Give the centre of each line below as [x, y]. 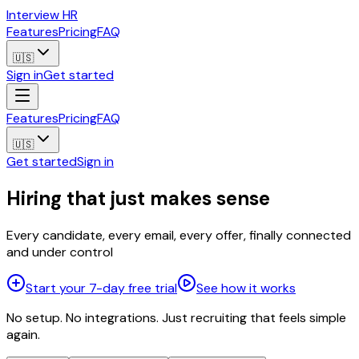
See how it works [246, 288]
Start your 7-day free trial [101, 288]
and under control [60, 252]
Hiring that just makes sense [138, 198]
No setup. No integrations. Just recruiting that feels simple [176, 317]
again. [23, 334]
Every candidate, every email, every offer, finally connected [179, 235]
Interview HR [42, 15]
